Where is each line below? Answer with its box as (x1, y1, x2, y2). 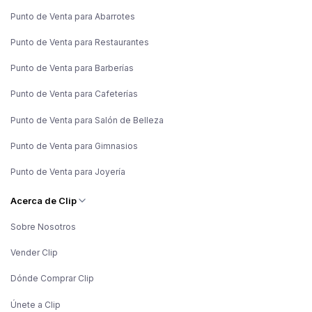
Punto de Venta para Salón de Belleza (10, 114, 164, 125)
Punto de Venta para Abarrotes (10, 10, 135, 22)
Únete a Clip (10, 299, 61, 310)
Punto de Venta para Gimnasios (10, 140, 138, 151)
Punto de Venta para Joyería (10, 166, 125, 178)
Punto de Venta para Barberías (10, 63, 134, 74)
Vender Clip (10, 247, 58, 258)
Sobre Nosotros (10, 221, 76, 232)
